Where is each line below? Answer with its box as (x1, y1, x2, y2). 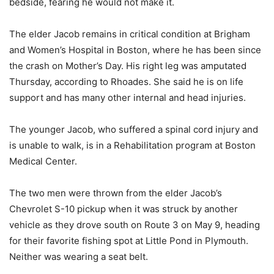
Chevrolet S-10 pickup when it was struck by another (9, 203, 238, 215)
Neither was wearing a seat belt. (9, 251, 148, 262)
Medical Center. (9, 155, 77, 167)
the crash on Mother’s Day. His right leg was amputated (9, 60, 246, 72)
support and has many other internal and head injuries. (9, 92, 246, 103)
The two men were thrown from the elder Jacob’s (9, 187, 222, 199)
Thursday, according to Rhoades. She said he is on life (9, 76, 243, 87)
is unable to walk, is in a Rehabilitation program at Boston (9, 139, 256, 151)
